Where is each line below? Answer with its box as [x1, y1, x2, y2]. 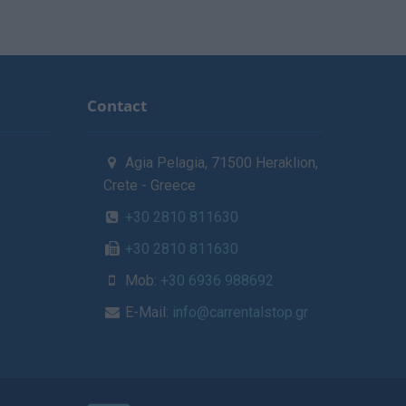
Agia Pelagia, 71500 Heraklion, [121, 154, 319, 172]
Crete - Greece [102, 177, 196, 195]
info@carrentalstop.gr [172, 304, 309, 322]
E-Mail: [121, 304, 173, 322]
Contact [87, 95, 147, 117]
